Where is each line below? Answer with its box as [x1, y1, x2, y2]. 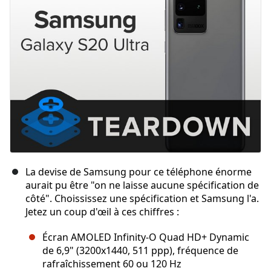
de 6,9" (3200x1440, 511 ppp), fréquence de [42, 243, 238, 257]
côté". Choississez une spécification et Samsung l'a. [25, 191, 259, 205]
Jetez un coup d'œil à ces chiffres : [25, 204, 179, 218]
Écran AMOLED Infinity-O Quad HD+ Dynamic [42, 230, 249, 244]
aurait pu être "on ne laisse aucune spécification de [25, 178, 259, 192]
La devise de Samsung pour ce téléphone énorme [25, 165, 252, 178]
